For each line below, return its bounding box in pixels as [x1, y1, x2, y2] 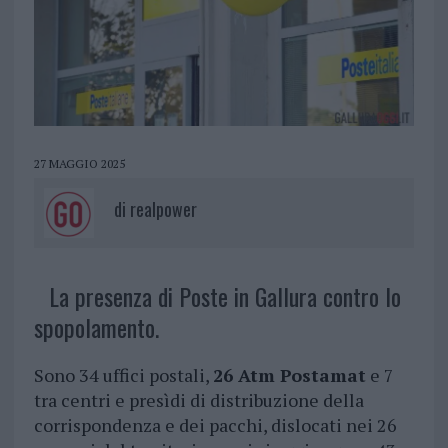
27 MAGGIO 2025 [33, 156, 125, 172]
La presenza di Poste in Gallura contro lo [48, 278, 401, 315]
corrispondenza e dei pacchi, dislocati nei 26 [33, 413, 397, 438]
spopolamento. [33, 309, 159, 346]
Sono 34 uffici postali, [33, 363, 213, 388]
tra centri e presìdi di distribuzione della [33, 388, 364, 413]
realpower [129, 196, 197, 223]
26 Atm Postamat [212, 363, 366, 388]
